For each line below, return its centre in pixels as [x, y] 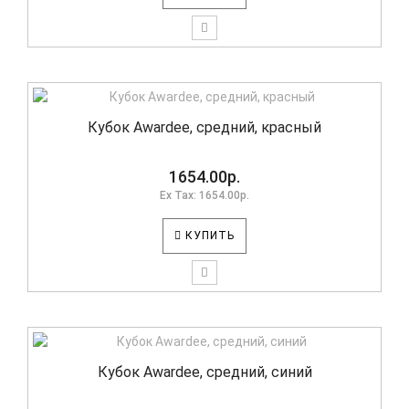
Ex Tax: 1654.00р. [204, 195]
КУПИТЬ [208, 236]
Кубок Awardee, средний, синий [204, 372]
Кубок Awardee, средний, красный [204, 127]
